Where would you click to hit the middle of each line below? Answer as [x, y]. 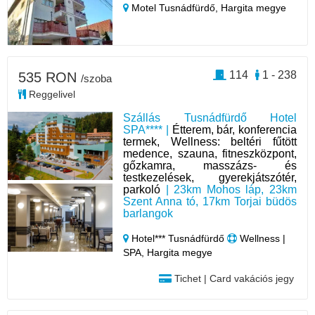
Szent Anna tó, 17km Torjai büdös [210, 201]
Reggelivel [51, 94]
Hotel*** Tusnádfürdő [178, 238]
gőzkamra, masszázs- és [210, 165]
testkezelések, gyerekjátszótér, [210, 177]
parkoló [142, 189]
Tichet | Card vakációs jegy [232, 278]
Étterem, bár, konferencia [234, 129]
